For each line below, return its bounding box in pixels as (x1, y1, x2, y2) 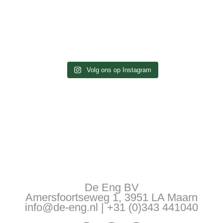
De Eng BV (84, 181, 139, 194)
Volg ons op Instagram (86, 66, 151, 74)
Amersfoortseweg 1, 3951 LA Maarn (25, 191, 198, 204)
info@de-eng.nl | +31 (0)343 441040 (25, 201, 198, 214)
